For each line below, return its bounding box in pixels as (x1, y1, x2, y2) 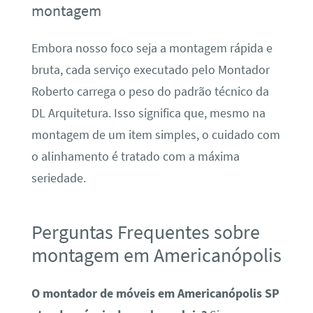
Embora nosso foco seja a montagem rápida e (31, 41, 272, 57)
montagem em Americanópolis (31, 242, 282, 268)
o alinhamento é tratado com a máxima (31, 149, 240, 165)
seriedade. (31, 170, 86, 187)
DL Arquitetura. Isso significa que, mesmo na (31, 105, 265, 122)
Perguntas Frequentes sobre (31, 219, 260, 245)
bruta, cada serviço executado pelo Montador (31, 62, 270, 78)
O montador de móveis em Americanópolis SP (31, 285, 279, 301)
